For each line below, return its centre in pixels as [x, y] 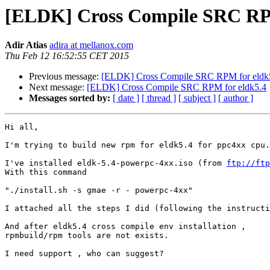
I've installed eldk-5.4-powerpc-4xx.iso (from [116, 163]
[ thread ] [159, 98]
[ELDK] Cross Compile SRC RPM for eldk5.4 [177, 87]
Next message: [58, 87]
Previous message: [65, 77]
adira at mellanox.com [91, 45]
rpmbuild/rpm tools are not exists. [87, 236]
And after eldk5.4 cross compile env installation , [125, 227]
